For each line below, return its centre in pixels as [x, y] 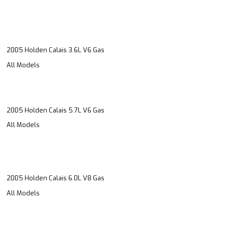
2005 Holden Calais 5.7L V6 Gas [55, 110]
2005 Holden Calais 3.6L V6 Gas [55, 50]
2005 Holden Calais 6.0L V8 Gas [55, 178]
